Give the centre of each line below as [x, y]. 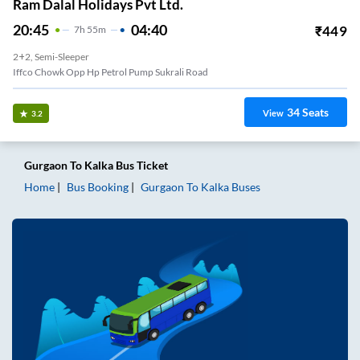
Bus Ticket [141, 165]
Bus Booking [98, 186]
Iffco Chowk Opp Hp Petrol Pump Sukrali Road [110, 72]
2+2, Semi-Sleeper [51, 57]
